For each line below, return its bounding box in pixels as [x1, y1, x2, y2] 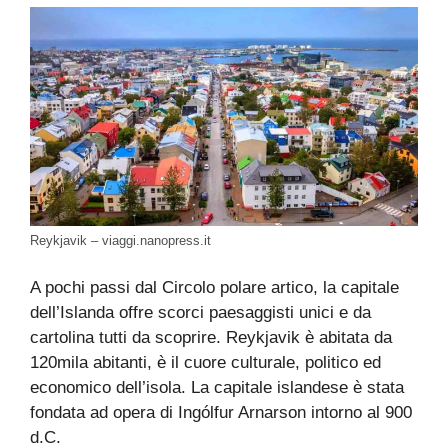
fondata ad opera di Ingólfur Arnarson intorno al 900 [30, 403, 412, 423]
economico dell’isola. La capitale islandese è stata [30, 378, 404, 398]
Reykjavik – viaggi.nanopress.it [30, 232, 211, 248]
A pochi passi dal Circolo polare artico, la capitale [30, 278, 399, 298]
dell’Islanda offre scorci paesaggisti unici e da [30, 303, 371, 323]
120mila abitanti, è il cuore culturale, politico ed [30, 353, 381, 373]
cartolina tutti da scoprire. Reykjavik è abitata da [30, 328, 392, 348]
